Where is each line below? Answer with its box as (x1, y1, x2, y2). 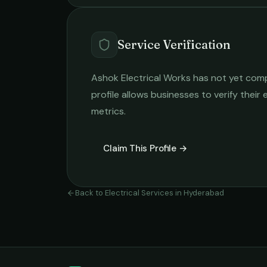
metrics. (91, 105, 126, 117)
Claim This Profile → (103, 142, 188, 154)
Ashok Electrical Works (91, 72, 191, 84)
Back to (75, 188, 105, 198)
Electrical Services (105, 188, 173, 198)
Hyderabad (184, 188, 224, 198)
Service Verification (117, 37, 231, 52)
